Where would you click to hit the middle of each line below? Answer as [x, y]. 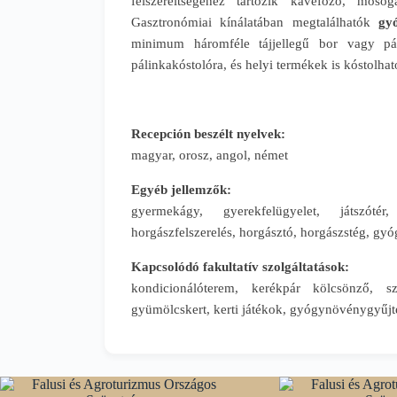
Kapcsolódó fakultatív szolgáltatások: [240, 267]
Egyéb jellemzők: [181, 190]
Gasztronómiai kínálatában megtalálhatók [255, 22]
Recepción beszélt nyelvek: [208, 134]
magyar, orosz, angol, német [210, 155]
